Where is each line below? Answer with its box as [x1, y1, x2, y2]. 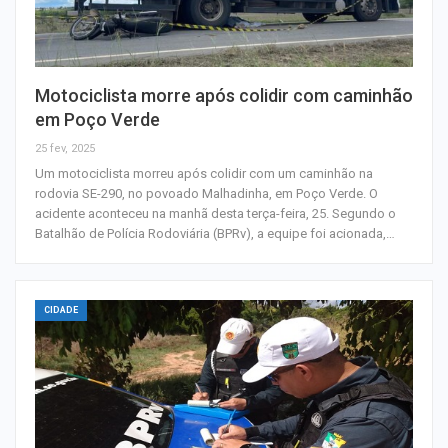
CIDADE [44, 304, 78, 315]
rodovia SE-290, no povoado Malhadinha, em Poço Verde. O [35, 185, 378, 201]
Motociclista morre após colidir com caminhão [35, 84, 413, 106]
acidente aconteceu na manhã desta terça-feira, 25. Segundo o [35, 205, 396, 221]
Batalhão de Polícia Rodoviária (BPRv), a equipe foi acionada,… [35, 225, 395, 241]
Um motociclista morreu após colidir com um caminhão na [35, 165, 373, 181]
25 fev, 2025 [35, 141, 95, 155]
